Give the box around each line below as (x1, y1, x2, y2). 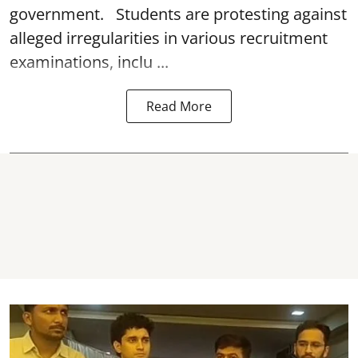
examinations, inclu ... (10, 50, 169, 73)
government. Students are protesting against (10, 2, 347, 25)
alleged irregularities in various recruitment (10, 26, 328, 49)
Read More (146, 97, 212, 115)
